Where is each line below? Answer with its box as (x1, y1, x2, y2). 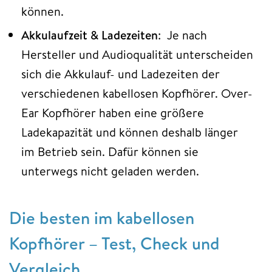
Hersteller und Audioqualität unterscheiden (21, 46, 253, 63)
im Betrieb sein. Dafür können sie (21, 143, 199, 160)
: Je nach (158, 26, 207, 43)
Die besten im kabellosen (9, 205, 194, 229)
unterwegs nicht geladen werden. (21, 162, 199, 179)
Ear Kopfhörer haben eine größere (21, 104, 204, 121)
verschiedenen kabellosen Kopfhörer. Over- (21, 84, 253, 101)
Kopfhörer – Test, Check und (9, 231, 219, 255)
